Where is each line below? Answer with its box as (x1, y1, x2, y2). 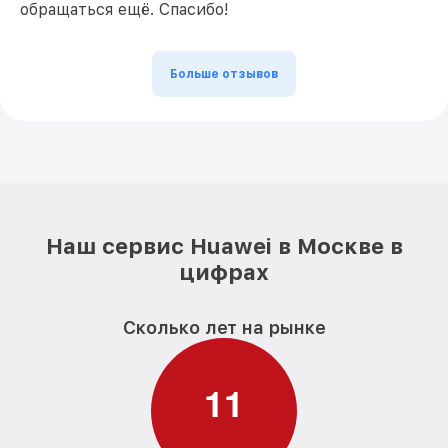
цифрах (179, 259, 269, 285)
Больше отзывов (170, 67, 278, 81)
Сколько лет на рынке (122, 317, 326, 338)
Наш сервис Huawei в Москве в (45, 233, 403, 259)
